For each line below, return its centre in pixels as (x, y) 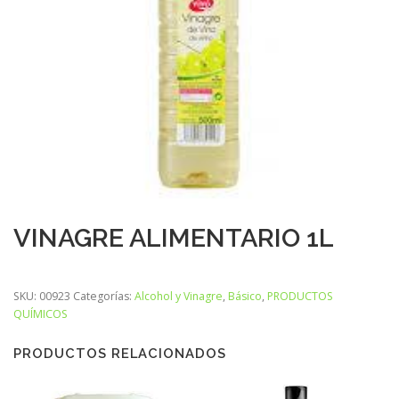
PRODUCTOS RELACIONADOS (120, 353)
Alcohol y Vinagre (179, 297)
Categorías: (104, 297)
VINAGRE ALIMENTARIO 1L (174, 237)
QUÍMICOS (41, 314)
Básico (245, 297)
